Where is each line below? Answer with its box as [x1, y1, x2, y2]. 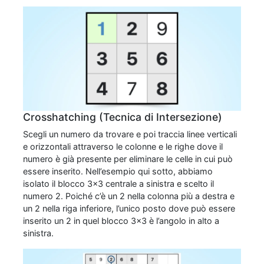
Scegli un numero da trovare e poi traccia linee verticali [23, 129, 237, 140]
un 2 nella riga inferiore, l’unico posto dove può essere [23, 203, 235, 214]
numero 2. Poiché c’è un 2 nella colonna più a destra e [23, 191, 235, 202]
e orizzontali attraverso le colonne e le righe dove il [23, 141, 223, 152]
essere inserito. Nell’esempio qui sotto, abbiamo [23, 166, 213, 177]
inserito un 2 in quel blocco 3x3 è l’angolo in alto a [23, 216, 219, 226]
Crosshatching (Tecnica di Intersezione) [23, 111, 222, 124]
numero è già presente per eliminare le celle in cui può [23, 154, 233, 164]
